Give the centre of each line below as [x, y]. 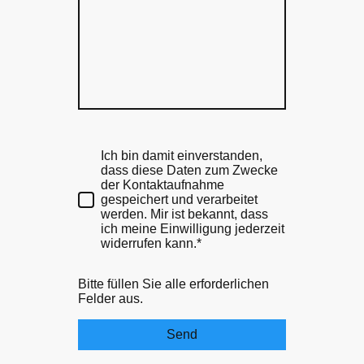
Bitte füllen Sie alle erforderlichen [173, 284]
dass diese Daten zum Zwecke [189, 170]
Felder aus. [110, 298]
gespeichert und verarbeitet [179, 199]
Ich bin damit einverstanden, [182, 155]
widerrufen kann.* [151, 243]
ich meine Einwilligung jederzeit [193, 228]
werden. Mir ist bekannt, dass [184, 214]
